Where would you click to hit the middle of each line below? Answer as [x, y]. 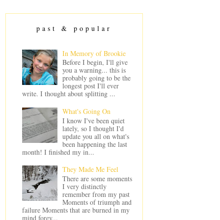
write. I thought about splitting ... [69, 94]
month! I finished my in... [58, 152]
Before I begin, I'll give [95, 62]
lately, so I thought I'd [93, 128]
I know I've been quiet [94, 120]
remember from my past [96, 194]
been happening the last [95, 144]
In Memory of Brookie [94, 53]
